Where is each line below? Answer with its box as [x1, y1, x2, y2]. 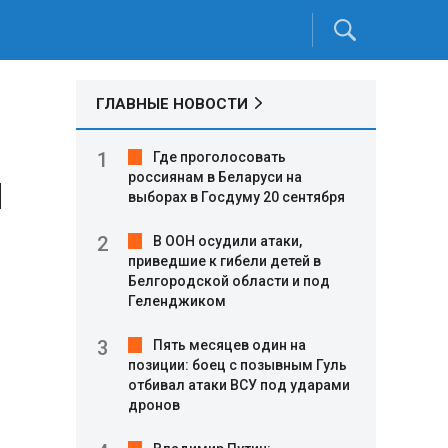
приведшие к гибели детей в [128, 253, 321, 269]
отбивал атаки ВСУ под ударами [128, 377, 350, 393]
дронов [128, 397, 180, 413]
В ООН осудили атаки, [153, 233, 302, 249]
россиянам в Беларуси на [128, 169, 302, 185]
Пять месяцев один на [153, 337, 306, 353]
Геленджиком [128, 293, 226, 309]
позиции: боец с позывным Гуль [128, 357, 347, 373]
